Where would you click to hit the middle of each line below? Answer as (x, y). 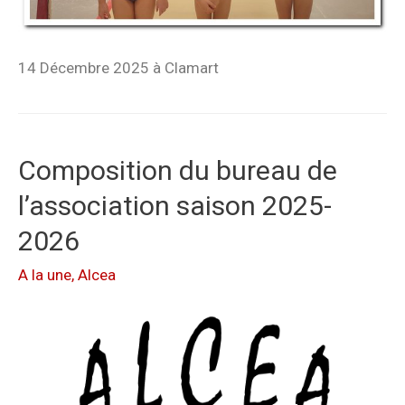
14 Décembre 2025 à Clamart (118, 68)
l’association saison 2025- (175, 205)
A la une (45, 274)
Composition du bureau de (178, 170)
